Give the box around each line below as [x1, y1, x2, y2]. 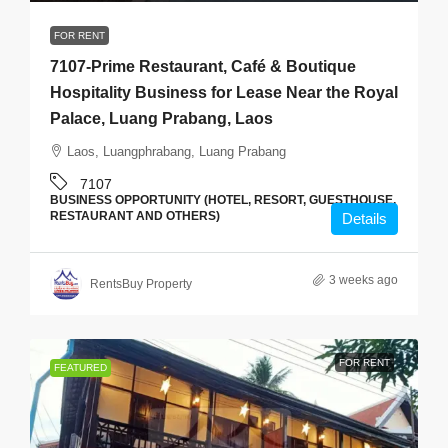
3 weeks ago [329, 273, 398, 287]
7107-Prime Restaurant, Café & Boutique [50, 58, 356, 75]
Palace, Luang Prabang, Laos [50, 110, 273, 127]
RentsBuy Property [90, 277, 192, 291]
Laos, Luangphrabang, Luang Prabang [67, 144, 286, 159]
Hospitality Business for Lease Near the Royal [50, 84, 398, 101]
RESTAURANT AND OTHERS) [50, 209, 220, 223]
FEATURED [54, 362, 107, 373]
